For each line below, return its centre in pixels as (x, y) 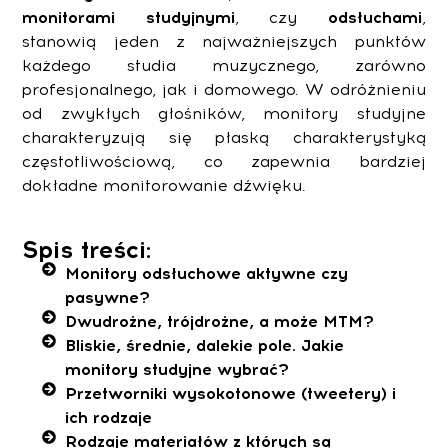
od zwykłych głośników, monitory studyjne (224, 114)
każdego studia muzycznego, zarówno (224, 66)
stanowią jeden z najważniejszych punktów (224, 42)
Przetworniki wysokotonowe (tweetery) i (230, 394)
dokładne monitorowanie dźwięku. (164, 186)
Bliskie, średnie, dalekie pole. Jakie (204, 346)
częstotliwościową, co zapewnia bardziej (224, 162)
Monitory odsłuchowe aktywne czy (206, 274)
